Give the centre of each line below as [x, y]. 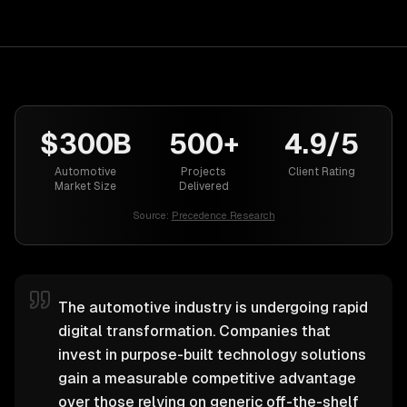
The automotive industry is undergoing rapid [213, 308]
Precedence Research [223, 215]
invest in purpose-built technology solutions [212, 355]
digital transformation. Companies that [194, 331]
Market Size [85, 186]
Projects [203, 172]
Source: [150, 215]
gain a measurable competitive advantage [207, 378]
